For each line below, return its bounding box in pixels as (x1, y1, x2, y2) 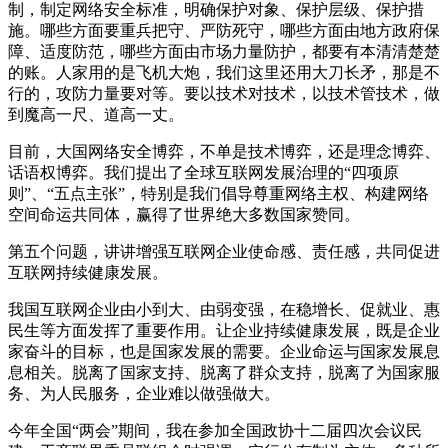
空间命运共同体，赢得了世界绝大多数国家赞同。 (8, 205, 360, 223)
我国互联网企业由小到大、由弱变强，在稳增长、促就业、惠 (8, 300, 440, 318)
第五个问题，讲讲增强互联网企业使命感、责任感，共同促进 (8, 242, 440, 260)
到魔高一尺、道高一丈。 (8, 105, 184, 123)
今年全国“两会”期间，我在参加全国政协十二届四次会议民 (8, 421, 422, 439)
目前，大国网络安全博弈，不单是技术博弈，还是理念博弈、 (8, 142, 440, 160)
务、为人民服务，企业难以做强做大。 (8, 384, 280, 402)
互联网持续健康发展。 (8, 263, 168, 281)
